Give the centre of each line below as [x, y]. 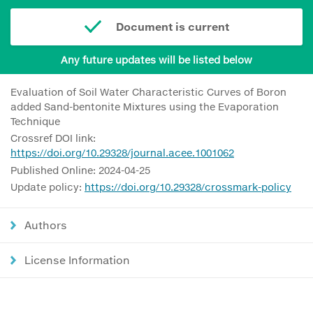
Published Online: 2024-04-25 [80, 170]
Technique [35, 121]
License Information [77, 260]
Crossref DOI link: [53, 138]
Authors [46, 225]
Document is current [172, 27]
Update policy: [48, 187]
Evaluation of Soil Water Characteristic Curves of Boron [148, 92]
